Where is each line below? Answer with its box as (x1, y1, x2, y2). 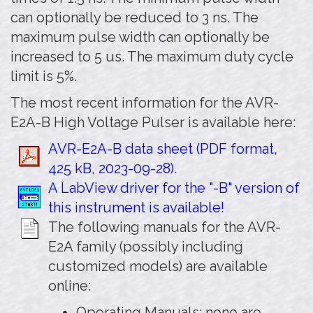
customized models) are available (48, 258, 268, 275)
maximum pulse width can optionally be (10, 29, 270, 45)
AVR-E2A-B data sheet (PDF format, (48, 140, 277, 157)
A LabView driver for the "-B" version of (48, 180, 300, 196)
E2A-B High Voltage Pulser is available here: (10, 114, 296, 131)
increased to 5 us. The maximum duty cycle (10, 48, 293, 65)
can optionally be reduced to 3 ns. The (10, 9, 259, 26)
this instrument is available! (48, 199, 224, 216)
